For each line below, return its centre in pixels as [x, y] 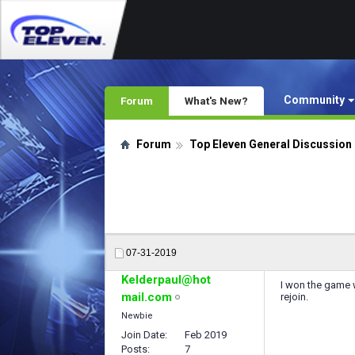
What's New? [216, 101]
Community [314, 100]
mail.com [147, 297]
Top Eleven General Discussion [271, 144]
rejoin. [294, 297]
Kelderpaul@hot [166, 280]
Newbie [137, 316]
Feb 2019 [206, 335]
